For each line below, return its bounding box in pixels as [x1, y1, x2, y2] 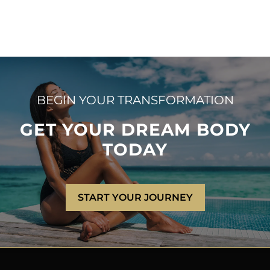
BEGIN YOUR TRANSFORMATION [36, 93, 234, 107]
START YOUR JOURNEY [77, 192, 193, 203]
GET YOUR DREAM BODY [19, 119, 251, 140]
